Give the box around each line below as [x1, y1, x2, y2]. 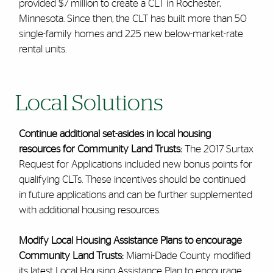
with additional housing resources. [18, 205, 160, 216]
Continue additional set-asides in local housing [18, 129, 211, 140]
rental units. [18, 44, 66, 55]
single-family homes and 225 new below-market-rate [18, 29, 243, 40]
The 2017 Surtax [182, 144, 253, 155]
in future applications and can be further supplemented [18, 190, 252, 200]
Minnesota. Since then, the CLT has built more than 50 [18, 13, 247, 24]
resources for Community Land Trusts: [18, 144, 182, 155]
